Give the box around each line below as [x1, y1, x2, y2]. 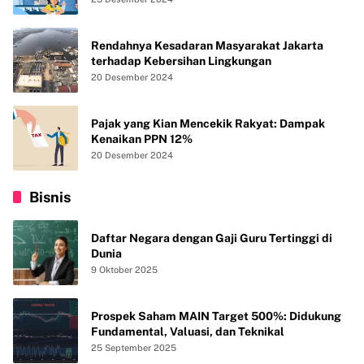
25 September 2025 [91, 342, 176, 353]
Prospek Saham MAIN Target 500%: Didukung [91, 309, 341, 323]
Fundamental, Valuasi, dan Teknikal [91, 324, 284, 338]
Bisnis [29, 188, 71, 206]
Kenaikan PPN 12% [91, 132, 193, 145]
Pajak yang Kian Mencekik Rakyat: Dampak [91, 116, 325, 130]
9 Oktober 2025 [91, 264, 158, 275]
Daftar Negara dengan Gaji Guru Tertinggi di [91, 231, 332, 245]
